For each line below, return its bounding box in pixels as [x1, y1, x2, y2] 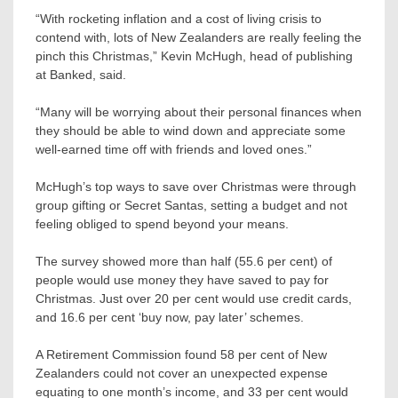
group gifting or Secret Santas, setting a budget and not [36, 197, 347, 212]
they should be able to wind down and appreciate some [36, 123, 346, 138]
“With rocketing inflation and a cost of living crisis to [36, 11, 322, 26]
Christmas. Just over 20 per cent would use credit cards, [36, 291, 352, 306]
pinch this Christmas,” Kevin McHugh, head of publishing [36, 48, 353, 63]
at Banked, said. [36, 67, 126, 82]
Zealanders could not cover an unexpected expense [36, 365, 328, 380]
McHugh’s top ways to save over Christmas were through [36, 179, 356, 194]
